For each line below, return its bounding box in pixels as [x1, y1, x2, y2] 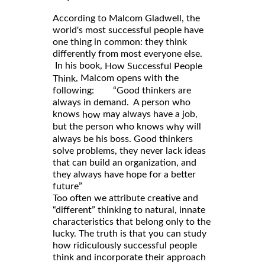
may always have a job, [101, 109, 198, 119]
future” [53, 182, 82, 192]
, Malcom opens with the [76, 73, 179, 83]
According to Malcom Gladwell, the [53, 14, 200, 24]
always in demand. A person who [53, 98, 190, 108]
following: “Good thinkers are [53, 86, 191, 96]
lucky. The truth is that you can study [53, 229, 206, 239]
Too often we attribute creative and [53, 193, 198, 203]
